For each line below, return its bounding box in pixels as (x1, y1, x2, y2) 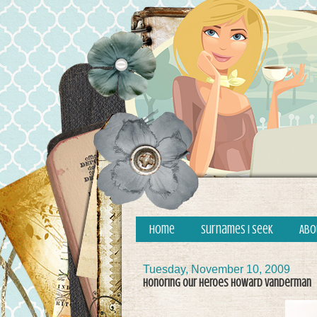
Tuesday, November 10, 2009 (143, 263, 290, 275)
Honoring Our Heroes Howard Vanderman (143, 277, 311, 289)
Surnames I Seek (201, 222, 274, 236)
